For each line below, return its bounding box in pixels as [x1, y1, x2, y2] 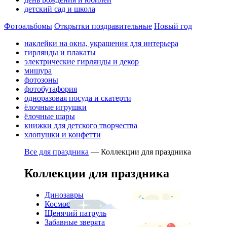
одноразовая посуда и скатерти [24, 94, 131, 102]
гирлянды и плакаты [24, 48, 96, 57]
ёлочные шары [24, 112, 75, 121]
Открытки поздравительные [54, 22, 152, 30]
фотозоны [24, 75, 58, 84]
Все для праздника [24, 147, 89, 156]
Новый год [154, 22, 192, 30]
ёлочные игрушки [24, 103, 87, 111]
